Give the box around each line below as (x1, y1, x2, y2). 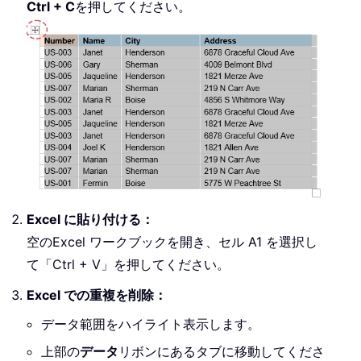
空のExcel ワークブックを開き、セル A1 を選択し (27, 234, 317, 251)
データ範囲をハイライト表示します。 (41, 316, 260, 333)
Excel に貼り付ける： (27, 211, 154, 228)
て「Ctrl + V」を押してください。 (27, 256, 230, 273)
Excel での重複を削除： (27, 287, 167, 304)
